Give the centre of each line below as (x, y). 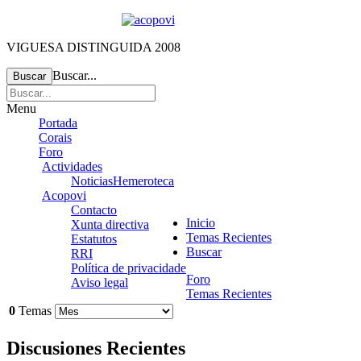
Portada (58, 123)
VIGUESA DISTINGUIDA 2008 (93, 47)
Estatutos (94, 239)
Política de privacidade (129, 268)
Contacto (94, 210)
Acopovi (64, 195)
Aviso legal (100, 282)
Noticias (92, 181)
